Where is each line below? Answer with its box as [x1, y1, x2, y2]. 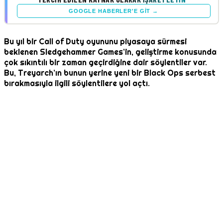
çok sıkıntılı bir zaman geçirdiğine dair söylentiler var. [4, 57, 207, 68]
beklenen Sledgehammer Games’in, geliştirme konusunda [4, 47, 217, 58]
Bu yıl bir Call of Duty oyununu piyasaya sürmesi [4, 36, 187, 47]
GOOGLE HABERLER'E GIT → [68, 7, 159, 14]
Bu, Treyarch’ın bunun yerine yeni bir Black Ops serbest [4, 68, 216, 79]
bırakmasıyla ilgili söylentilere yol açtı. [4, 78, 150, 89]
